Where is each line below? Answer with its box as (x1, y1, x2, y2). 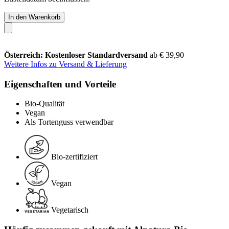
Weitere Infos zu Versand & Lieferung (4, 59, 127, 68)
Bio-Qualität (25, 99, 64, 108)
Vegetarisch (51, 205, 88, 215)
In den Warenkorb (8, 13, 60, 21)
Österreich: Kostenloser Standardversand (4, 50, 150, 59)
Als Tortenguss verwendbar (25, 118, 113, 127)
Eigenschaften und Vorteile (4, 78, 116, 89)
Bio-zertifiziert (51, 152, 98, 162)
